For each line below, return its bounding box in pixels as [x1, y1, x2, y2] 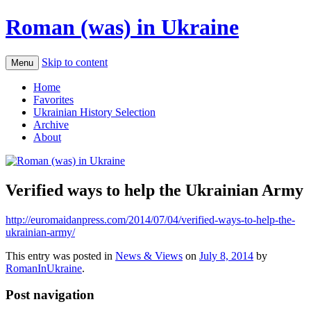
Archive [33, 118, 69, 131]
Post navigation [6, 287, 94, 303]
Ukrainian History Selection [33, 106, 155, 118]
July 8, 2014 [199, 249, 253, 262]
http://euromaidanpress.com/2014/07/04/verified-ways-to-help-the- [6, 213, 295, 226]
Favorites [33, 93, 74, 106]
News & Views [115, 249, 183, 262]
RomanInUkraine [6, 262, 82, 274]
